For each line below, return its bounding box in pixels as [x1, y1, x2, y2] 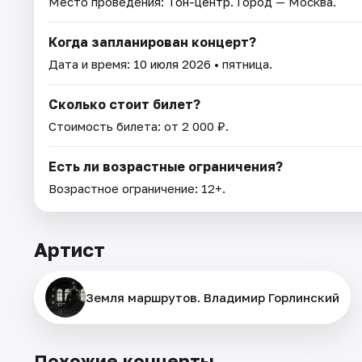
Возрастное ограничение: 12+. [48, 180, 225, 196]
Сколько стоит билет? [48, 95, 200, 112]
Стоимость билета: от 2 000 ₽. [48, 118, 229, 133]
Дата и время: [48, 56, 133, 71]
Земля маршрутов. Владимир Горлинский [86, 289, 339, 305]
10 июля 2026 [133, 56, 211, 71]
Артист [34, 237, 105, 261]
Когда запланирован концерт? [48, 33, 256, 50]
